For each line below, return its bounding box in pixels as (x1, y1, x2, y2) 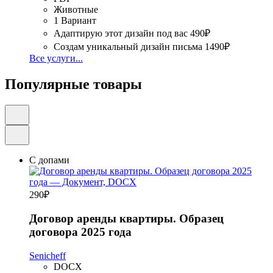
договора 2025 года (29, 225, 132, 239)
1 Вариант (54, 15, 96, 26)
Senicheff (29, 250, 66, 261)
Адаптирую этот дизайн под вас (54, 27, 188, 38)
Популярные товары (5, 76, 142, 92)
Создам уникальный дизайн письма (54, 41, 202, 52)
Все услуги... (29, 52, 83, 63)
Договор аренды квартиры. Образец (29, 212, 224, 225)
